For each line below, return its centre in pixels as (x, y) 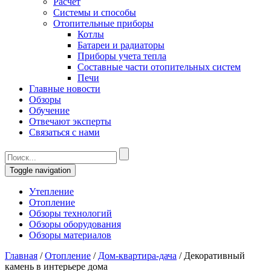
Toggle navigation (40, 170)
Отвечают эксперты (70, 121)
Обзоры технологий (70, 213)
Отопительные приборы (103, 23)
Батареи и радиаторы (121, 45)
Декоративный (214, 256)
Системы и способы (95, 12)
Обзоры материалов (70, 235)
